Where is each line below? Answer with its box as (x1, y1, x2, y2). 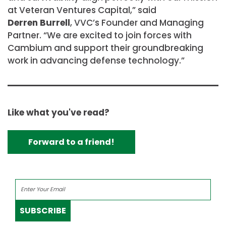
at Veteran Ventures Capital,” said (8, 4, 158, 17)
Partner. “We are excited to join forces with (8, 29, 192, 42)
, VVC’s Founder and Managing (70, 17, 204, 29)
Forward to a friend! (28, 136, 115, 148)
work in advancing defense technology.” (8, 54, 185, 67)
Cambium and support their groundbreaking (8, 42, 203, 54)
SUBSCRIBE (20, 205, 66, 217)
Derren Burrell (8, 17, 70, 29)
